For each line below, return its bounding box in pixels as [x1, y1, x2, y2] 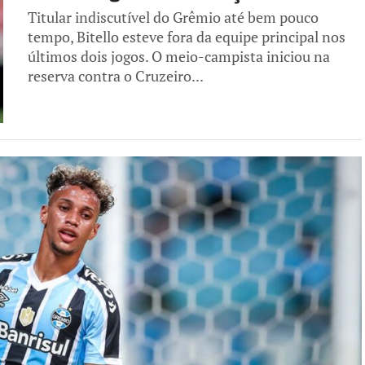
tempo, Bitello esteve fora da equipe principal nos [28, 28, 345, 46]
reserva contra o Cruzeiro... [28, 67, 204, 86]
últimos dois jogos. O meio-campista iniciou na [28, 47, 330, 66]
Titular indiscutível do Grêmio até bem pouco [28, 8, 319, 27]
